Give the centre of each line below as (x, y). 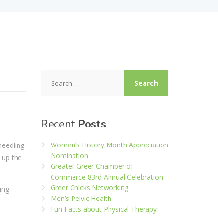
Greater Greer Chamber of (92, 166)
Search (52, 74)
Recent (59, 124)
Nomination (69, 155)
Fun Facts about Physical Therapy (103, 209)
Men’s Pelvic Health (81, 198)
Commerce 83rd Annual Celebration (107, 177)
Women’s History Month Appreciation (109, 145)
